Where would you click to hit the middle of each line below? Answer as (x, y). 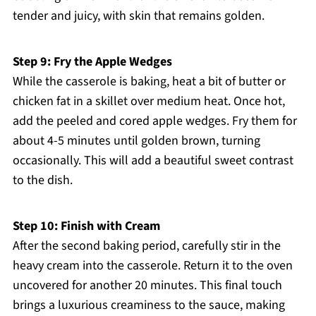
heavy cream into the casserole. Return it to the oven (152, 266)
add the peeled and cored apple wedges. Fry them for (154, 121)
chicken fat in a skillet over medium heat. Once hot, (148, 102)
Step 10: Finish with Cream (86, 226)
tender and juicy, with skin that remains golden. (138, 16)
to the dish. (42, 181)
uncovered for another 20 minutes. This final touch (147, 286)
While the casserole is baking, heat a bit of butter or (149, 82)
